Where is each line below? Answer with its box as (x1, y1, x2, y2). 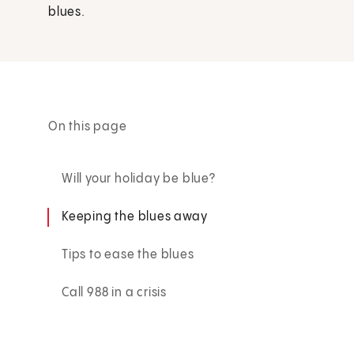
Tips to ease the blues (62, 247, 194, 262)
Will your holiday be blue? (62, 171, 216, 186)
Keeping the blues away (62, 209, 208, 224)
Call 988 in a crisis (62, 285, 168, 299)
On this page (48, 119, 127, 134)
